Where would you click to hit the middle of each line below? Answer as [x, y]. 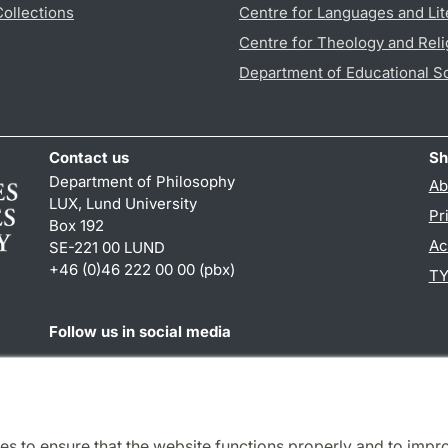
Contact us [89, 158]
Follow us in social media [140, 332]
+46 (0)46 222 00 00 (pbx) [142, 270]
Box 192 [77, 226]
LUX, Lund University [123, 204]
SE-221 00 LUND [107, 248]
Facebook [83, 367]
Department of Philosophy [142, 182]
